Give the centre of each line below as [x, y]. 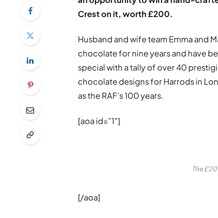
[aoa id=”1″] [99, 121]
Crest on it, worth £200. [126, 14]
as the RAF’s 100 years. [121, 96]
